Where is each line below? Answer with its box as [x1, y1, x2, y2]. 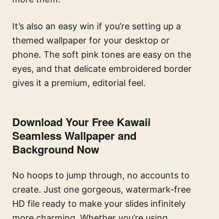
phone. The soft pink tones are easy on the [12, 49, 191, 60]
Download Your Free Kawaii [12, 114, 151, 130]
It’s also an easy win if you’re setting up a [12, 21, 181, 32]
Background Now [12, 141, 99, 157]
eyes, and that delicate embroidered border [12, 64, 192, 74]
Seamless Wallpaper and [12, 128, 136, 144]
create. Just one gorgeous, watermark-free [12, 184, 191, 195]
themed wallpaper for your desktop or [12, 35, 170, 46]
